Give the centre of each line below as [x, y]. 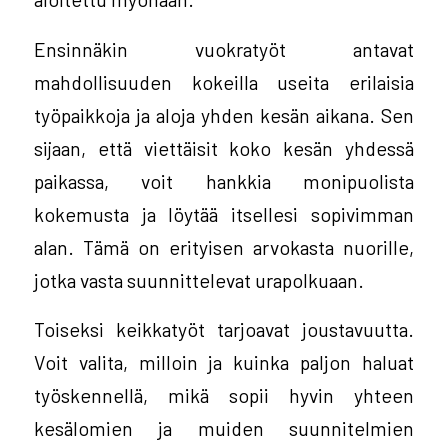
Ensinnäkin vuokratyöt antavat [224, 48]
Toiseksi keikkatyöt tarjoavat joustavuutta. [224, 329]
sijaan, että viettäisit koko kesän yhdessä [224, 147]
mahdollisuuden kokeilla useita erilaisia [224, 81]
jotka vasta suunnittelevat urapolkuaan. [198, 279]
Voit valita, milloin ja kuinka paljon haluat [224, 362]
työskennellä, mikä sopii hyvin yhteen [224, 395]
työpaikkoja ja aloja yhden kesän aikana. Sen [224, 114]
